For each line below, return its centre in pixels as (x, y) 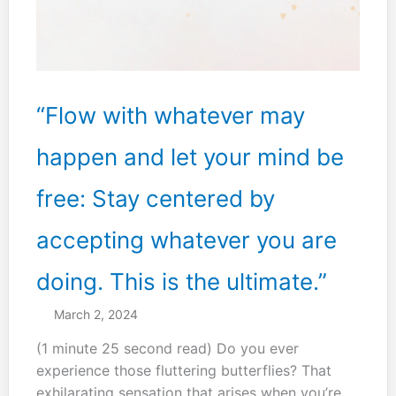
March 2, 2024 (95, 315)
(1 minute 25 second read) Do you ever (167, 349)
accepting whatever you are (186, 240)
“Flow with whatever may (170, 115)
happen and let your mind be (190, 156)
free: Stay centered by (155, 198)
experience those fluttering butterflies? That (183, 371)
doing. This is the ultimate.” (181, 281)
